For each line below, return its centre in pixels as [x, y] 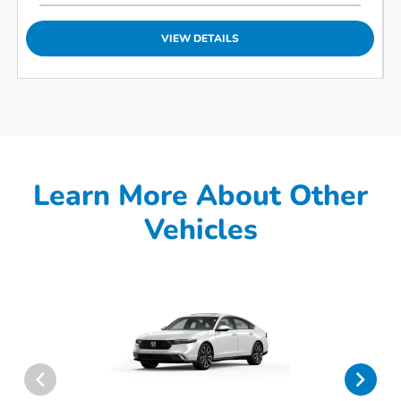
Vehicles [200, 229]
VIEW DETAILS [200, 38]
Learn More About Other [200, 195]
